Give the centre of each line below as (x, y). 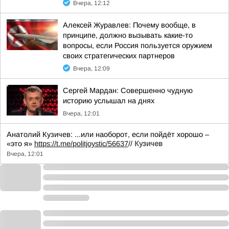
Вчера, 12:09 (91, 68)
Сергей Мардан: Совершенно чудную (128, 90)
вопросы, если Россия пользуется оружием (138, 45)
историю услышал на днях (109, 101)
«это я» (20, 144)
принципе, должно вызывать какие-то (128, 35)
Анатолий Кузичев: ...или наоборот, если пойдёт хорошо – (108, 134)
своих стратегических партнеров (119, 56)
